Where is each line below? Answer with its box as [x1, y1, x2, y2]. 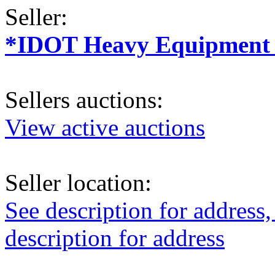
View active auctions [5, 114, 205, 141]
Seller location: [5, 169, 152, 196]
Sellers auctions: [5, 86, 163, 113]
